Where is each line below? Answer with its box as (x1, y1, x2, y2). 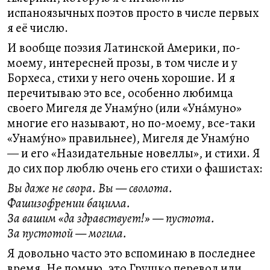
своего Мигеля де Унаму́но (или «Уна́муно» (7, 99, 242, 116)
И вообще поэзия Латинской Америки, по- (7, 39, 240, 56)
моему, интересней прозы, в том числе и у (7, 54, 237, 71)
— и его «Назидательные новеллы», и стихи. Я (7, 145, 260, 162)
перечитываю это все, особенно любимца (7, 84, 233, 101)
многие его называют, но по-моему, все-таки (7, 115, 256, 131)
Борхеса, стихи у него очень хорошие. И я (7, 69, 235, 86)
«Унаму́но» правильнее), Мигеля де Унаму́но (7, 130, 250, 146)
